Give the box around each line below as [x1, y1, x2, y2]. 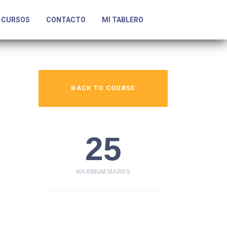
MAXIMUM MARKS [76, 168, 130, 175]
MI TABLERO [102, 16, 143, 24]
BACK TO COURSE [71, 84, 135, 92]
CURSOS [1, 16, 30, 24]
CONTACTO [46, 16, 86, 24]
